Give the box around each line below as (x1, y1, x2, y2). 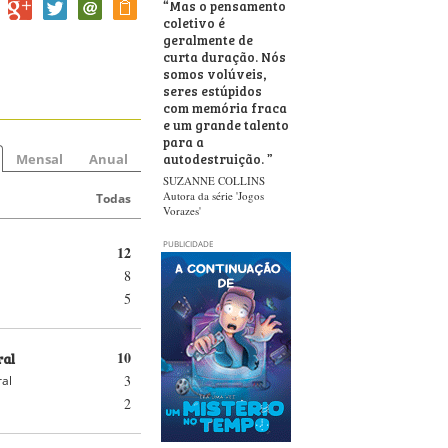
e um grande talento (163, 114, 289, 134)
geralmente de (163, 29, 253, 49)
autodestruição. (163, 148, 267, 168)
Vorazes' (163, 203, 201, 218)
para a (163, 131, 204, 151)
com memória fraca (163, 97, 287, 117)
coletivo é (163, 12, 225, 32)
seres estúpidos (163, 80, 262, 100)
